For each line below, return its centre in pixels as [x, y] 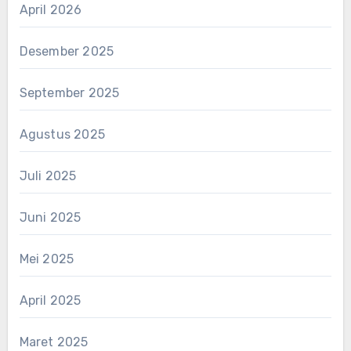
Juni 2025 [50, 217]
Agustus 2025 [62, 134]
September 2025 [69, 92]
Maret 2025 [54, 342]
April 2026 [51, 9]
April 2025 [50, 300]
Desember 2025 [67, 51]
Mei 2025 [47, 259]
